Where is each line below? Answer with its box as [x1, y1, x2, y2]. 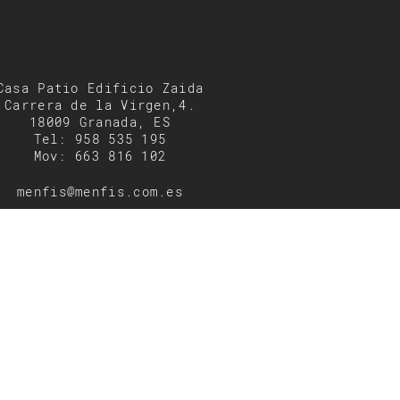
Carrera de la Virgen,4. [4, 97, 196, 114]
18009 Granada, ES [29, 114, 171, 131]
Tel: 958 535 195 [33, 131, 167, 148]
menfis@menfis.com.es [17, 183, 183, 200]
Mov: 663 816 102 [33, 148, 167, 165]
